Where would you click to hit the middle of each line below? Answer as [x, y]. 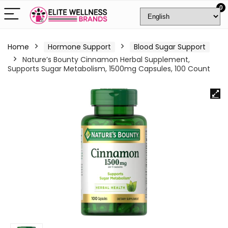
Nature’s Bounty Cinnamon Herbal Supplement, [106, 60]
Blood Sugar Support [170, 47]
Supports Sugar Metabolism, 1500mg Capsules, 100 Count [109, 69]
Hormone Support [79, 47]
